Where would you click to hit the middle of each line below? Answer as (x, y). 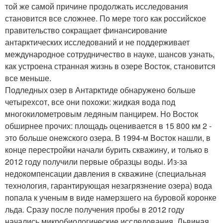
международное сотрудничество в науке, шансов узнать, (110, 54)
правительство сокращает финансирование (86, 30)
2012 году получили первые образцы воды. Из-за (96, 161)
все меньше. (28, 78)
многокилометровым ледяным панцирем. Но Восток (102, 113)
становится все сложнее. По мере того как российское (106, 18)
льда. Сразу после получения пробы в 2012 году (95, 209)
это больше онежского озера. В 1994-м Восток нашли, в (108, 137)
